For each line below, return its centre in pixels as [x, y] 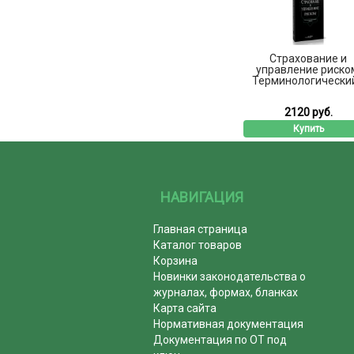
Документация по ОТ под [220, 339]
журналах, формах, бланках [226, 292]
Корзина [176, 260]
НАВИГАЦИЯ [202, 197]
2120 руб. [308, 112]
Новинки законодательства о [230, 276]
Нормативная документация [229, 324]
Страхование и [308, 58]
